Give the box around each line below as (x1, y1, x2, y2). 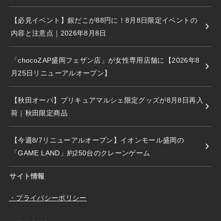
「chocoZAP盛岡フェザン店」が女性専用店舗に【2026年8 (11, 56, 200, 64)
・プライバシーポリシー (8, 194, 87, 202)
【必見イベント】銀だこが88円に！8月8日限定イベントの (11, 16, 197, 24)
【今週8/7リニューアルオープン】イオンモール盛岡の (11, 136, 184, 144)
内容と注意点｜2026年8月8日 (11, 29, 107, 37)
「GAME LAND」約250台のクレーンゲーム (11, 148, 150, 157)
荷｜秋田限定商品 (11, 109, 68, 117)
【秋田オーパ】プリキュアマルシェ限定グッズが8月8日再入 (11, 96, 203, 104)
